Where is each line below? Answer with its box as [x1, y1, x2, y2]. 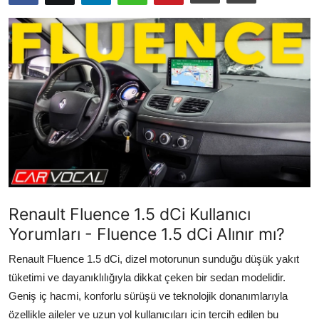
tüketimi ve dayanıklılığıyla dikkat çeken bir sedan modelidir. [9, 271, 286, 283]
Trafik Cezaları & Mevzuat [11, 75, 150, 90]
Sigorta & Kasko [11, 137, 98, 152]
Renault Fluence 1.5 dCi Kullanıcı [9, 203, 251, 224]
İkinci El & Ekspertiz [11, 12, 117, 27]
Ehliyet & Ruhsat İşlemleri [11, 106, 145, 121]
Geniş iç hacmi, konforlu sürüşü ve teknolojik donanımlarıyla [9, 289, 288, 302]
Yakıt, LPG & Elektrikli [11, 169, 127, 184]
